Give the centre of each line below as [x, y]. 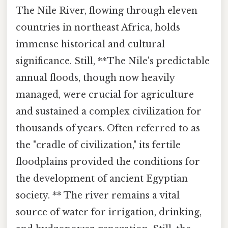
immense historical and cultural [90, 45]
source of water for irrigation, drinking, [109, 212]
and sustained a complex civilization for [109, 112]
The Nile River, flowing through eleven [107, 11]
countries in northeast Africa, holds [98, 28]
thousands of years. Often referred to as [108, 129]
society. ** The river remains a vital [98, 196]
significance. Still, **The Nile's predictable [113, 61]
